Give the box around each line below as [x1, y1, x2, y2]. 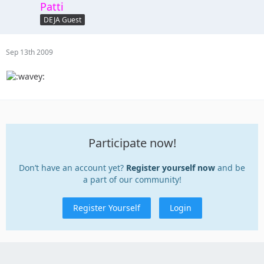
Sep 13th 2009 [6, 47, 53, 57]
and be [215, 161, 245, 173]
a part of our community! [82, 173, 181, 185]
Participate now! [88, 134, 176, 151]
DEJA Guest [44, 15, 81, 25]
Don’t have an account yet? [19, 161, 126, 173]
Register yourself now [126, 161, 215, 173]
